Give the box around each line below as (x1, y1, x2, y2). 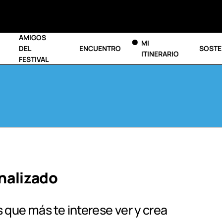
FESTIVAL (19, 55, 49, 64)
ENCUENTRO (79, 44, 121, 53)
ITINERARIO (141, 49, 179, 58)
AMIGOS (19, 33, 47, 42)
